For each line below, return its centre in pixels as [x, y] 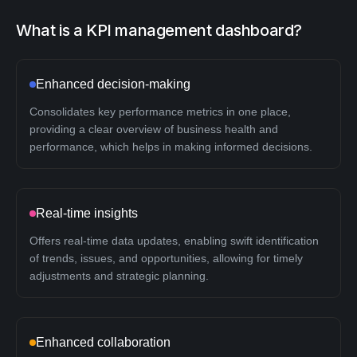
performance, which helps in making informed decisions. [171, 146]
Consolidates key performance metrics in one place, [160, 111]
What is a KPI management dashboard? [159, 30]
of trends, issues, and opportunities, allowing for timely [166, 258]
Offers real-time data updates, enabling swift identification [174, 240]
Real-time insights [87, 213]
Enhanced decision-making [113, 84]
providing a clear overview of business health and [154, 129]
